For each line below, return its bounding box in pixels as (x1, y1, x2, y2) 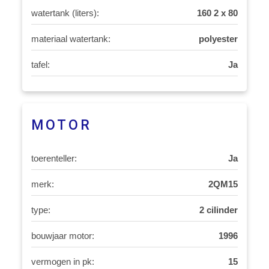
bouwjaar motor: (31, 231, 95, 241)
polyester (198, 34, 238, 44)
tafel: (31, 59, 50, 70)
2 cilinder (199, 205, 238, 215)
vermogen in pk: (31, 256, 95, 267)
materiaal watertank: (31, 34, 111, 44)
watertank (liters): (31, 8, 100, 18)
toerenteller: (31, 153, 77, 163)
